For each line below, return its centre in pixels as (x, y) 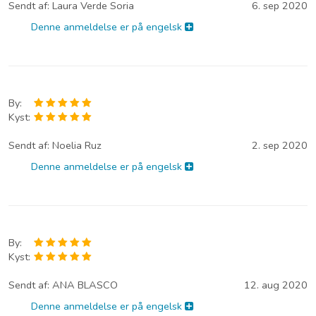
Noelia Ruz (77, 146)
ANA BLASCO (85, 285)
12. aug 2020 (276, 285)
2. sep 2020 (280, 146)
